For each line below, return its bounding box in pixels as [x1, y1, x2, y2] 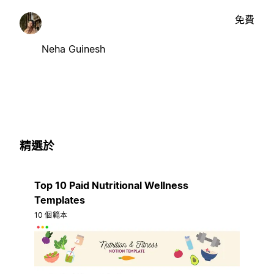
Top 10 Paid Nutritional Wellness [34, 179, 188, 192]
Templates [34, 194, 85, 207]
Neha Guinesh [42, 42, 105, 55]
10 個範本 [34, 210, 67, 220]
